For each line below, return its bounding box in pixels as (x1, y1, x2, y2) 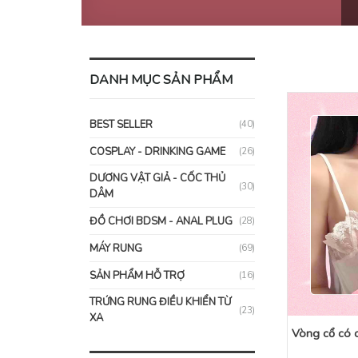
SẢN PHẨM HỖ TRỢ (89, 268, 185, 283)
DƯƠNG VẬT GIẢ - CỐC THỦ (89, 171, 225, 185)
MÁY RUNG (89, 241, 142, 256)
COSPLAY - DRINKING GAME (89, 144, 225, 159)
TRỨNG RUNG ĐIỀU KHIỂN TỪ (89, 295, 231, 309)
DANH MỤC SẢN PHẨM (89, 71, 233, 89)
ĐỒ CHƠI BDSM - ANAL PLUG (89, 213, 233, 229)
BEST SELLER (89, 117, 153, 132)
